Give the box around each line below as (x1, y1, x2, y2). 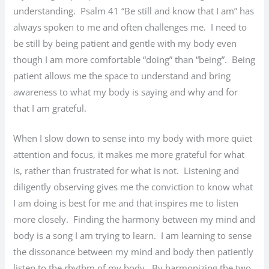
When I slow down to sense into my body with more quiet (13, 132, 253, 145)
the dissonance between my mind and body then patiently (13, 246, 254, 258)
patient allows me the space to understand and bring (13, 70, 231, 82)
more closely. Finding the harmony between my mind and (13, 213, 256, 226)
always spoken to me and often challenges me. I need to (13, 21, 247, 33)
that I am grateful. (13, 102, 89, 114)
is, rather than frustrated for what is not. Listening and (13, 165, 240, 177)
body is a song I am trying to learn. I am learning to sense (13, 229, 252, 242)
